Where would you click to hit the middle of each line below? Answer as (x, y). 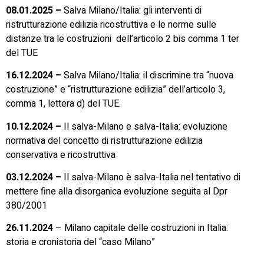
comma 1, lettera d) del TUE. (63, 104)
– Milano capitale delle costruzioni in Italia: (141, 228)
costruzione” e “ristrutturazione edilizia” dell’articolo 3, (115, 90)
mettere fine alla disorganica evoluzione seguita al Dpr (117, 192)
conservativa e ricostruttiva (61, 155)
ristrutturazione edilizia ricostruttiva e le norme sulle (111, 24)
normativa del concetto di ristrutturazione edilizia (104, 141)
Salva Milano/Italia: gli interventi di (133, 10)
